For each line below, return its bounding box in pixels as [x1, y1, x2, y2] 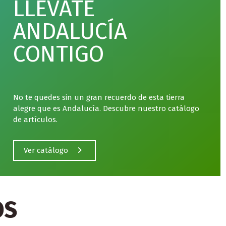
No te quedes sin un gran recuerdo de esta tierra [13, 92, 185, 102]
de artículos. [13, 115, 58, 124]
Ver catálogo [23, 146, 68, 155]
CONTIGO [13, 40, 104, 68]
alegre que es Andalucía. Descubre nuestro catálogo [13, 103, 200, 113]
